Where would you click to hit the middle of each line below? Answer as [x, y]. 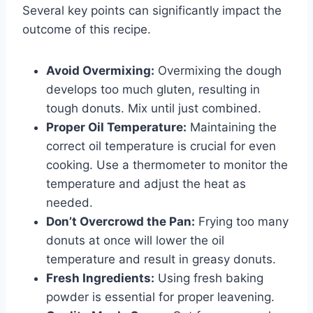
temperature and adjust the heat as [146, 184]
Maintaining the [232, 128]
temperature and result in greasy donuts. [161, 260]
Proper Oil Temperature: [116, 128]
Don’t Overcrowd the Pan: [121, 222]
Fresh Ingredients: [100, 278]
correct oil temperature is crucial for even [161, 146]
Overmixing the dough [218, 71]
